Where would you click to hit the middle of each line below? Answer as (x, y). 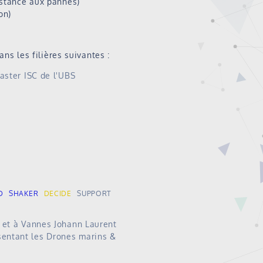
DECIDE (58, 194)
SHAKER (24, 194)
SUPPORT (94, 194)
